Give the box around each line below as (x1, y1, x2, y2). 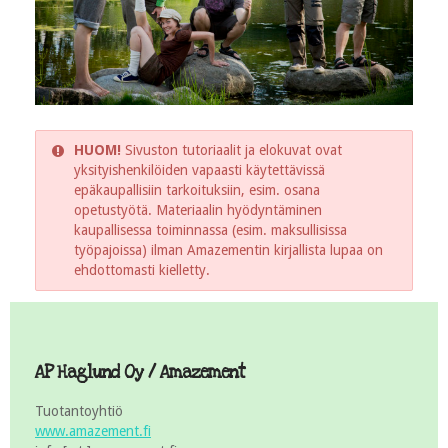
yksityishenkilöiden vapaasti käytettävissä (74, 161, 325, 178)
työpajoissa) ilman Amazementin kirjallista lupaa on (74, 241, 383, 258)
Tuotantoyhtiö (35, 402, 123, 419)
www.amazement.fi (35, 422, 151, 439)
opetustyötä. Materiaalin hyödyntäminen (74, 201, 322, 218)
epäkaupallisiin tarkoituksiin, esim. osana (74, 181, 320, 198)
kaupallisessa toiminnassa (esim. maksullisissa (74, 221, 347, 238)
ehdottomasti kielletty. (74, 261, 210, 278)
